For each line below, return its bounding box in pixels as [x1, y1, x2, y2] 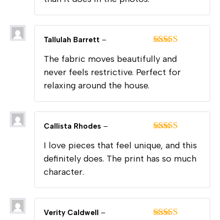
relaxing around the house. [44, 80, 149, 91]
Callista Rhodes [44, 122, 103, 131]
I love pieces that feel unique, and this [44, 140, 197, 151]
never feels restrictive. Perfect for [44, 67, 181, 78]
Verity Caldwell [44, 208, 101, 218]
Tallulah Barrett [44, 35, 102, 45]
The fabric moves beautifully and [44, 54, 177, 65]
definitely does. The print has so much [44, 153, 196, 165]
